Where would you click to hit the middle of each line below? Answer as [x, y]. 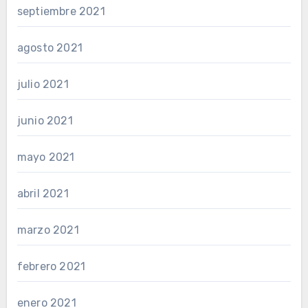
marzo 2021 [48, 230]
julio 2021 [43, 84]
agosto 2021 [49, 48]
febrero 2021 [51, 266]
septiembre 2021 [61, 11]
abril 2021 [43, 194]
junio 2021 [45, 121]
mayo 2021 [46, 157]
